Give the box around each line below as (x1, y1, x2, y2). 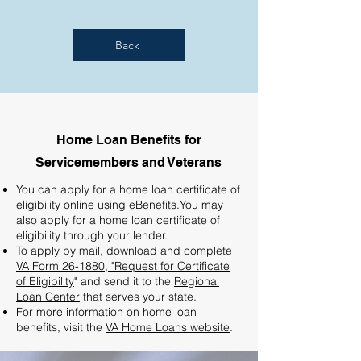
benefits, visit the (16, 320, 106, 334)
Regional (174, 274, 219, 288)
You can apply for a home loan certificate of (16, 182, 240, 197)
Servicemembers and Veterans (35, 155, 222, 170)
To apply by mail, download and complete (16, 243, 232, 258)
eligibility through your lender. (16, 228, 168, 243)
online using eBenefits (64, 197, 176, 212)
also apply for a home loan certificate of (16, 213, 220, 227)
